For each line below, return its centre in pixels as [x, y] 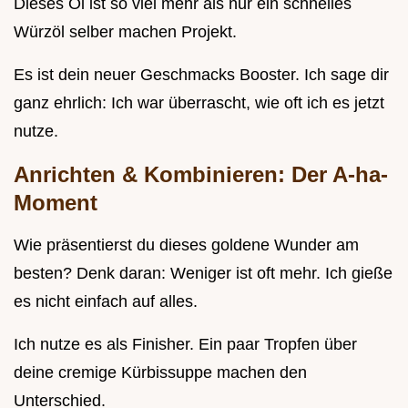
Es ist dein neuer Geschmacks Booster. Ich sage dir [201, 75]
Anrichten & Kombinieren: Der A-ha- [201, 175]
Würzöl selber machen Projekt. [125, 32]
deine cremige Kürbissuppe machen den [160, 373]
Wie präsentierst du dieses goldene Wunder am [186, 245]
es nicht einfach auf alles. [106, 302]
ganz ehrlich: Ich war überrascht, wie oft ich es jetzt [199, 103]
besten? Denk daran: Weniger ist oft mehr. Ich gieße [203, 274]
